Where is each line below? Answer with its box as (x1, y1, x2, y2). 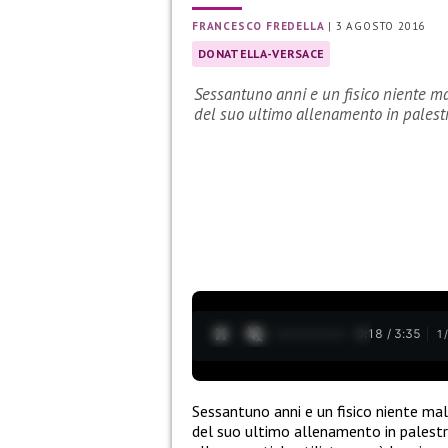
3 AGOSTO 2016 (335, 19, 426, 34)
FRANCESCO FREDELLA (192, 19, 325, 34)
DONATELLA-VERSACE (198, 46, 325, 62)
